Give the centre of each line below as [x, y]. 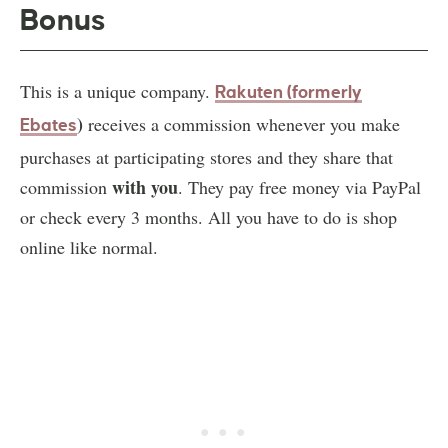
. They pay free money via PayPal [299, 186]
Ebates [48, 125]
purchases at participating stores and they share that [206, 156]
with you [145, 186]
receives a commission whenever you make [241, 123]
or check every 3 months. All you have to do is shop [208, 216]
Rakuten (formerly [288, 92]
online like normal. [89, 246]
